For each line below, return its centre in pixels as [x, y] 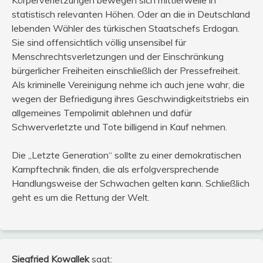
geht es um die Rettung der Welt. [81, 198]
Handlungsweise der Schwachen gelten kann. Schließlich [131, 183]
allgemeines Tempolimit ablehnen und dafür [102, 113]
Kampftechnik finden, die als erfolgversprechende [115, 169]
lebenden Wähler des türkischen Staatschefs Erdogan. [126, 28]
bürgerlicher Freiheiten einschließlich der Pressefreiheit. [126, 71]
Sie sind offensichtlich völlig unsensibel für [99, 43]
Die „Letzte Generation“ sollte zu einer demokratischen [127, 155]
